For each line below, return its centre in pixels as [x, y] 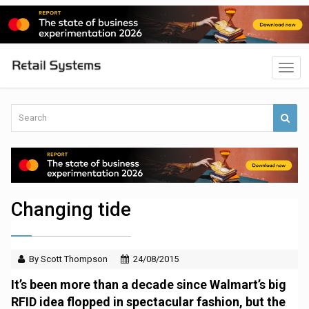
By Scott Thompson [69, 259]
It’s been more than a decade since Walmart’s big [149, 285]
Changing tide [71, 210]
